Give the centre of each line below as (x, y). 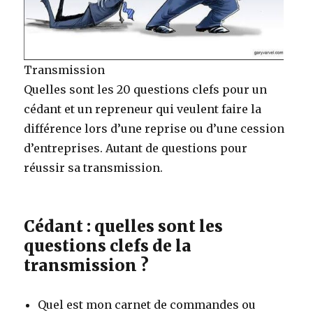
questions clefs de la (108, 246)
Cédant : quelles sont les (124, 226)
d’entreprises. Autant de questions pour (136, 148)
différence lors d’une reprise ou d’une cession (154, 129)
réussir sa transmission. (94, 168)
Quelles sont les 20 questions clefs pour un (146, 90)
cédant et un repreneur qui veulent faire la (143, 109)
